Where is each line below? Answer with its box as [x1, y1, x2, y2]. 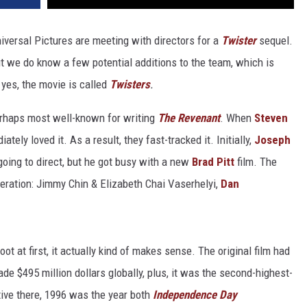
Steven [254, 111, 288, 125]
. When [220, 111, 254, 125]
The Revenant [158, 111, 220, 125]
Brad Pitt [192, 155, 234, 169]
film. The [234, 155, 277, 169]
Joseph [254, 133, 291, 147]
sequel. [256, 34, 293, 48]
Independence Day [153, 288, 237, 302]
